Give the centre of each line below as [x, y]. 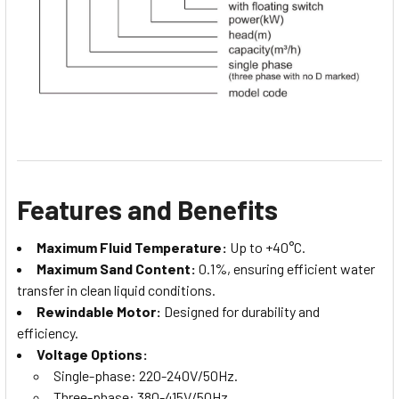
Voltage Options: [92, 354]
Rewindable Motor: [99, 312]
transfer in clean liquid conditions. [116, 290]
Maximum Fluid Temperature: [132, 248]
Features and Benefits [147, 210]
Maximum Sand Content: [116, 269]
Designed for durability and [240, 312]
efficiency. [48, 333]
